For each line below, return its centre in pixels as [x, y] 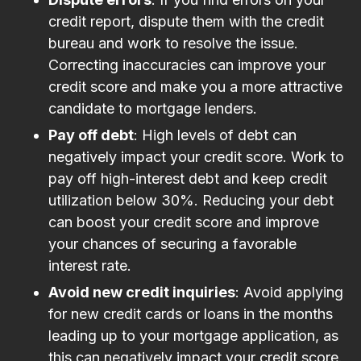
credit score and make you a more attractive [195, 86]
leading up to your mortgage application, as [193, 335]
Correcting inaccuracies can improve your [187, 64]
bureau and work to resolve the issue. [173, 43]
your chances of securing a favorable [172, 243]
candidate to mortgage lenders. [153, 108]
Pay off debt [91, 135]
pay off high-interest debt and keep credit [188, 178]
